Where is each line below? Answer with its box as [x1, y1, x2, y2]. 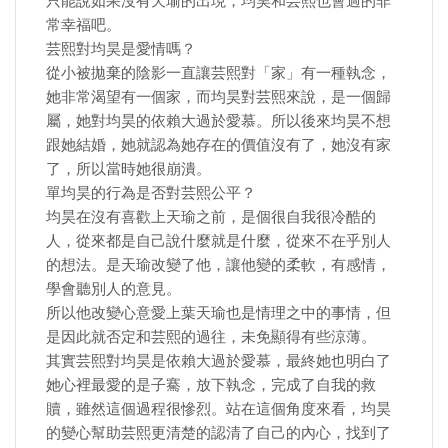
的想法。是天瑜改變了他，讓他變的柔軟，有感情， [46, 256, 391, 274]
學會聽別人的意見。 [46, 280, 181, 298]
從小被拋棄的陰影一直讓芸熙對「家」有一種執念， [46, 64, 391, 82]
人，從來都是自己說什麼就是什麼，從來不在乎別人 [46, 232, 391, 250]
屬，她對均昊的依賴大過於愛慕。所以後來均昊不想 [46, 112, 391, 130]
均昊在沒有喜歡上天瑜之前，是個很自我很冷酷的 [46, 208, 376, 226]
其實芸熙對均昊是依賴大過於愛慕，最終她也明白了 [46, 352, 391, 370]
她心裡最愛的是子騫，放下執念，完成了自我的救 [46, 376, 376, 394]
